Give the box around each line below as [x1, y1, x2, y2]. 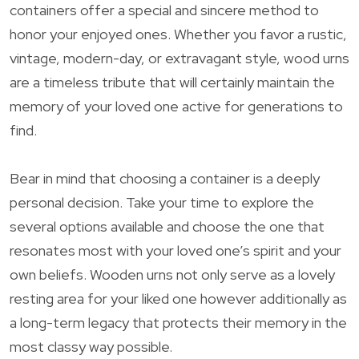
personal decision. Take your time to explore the [10, 192, 314, 212]
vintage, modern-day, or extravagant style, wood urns [10, 48, 349, 67]
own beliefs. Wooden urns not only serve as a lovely [10, 264, 335, 284]
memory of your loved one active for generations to [10, 96, 343, 115]
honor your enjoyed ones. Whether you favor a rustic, [10, 24, 347, 43]
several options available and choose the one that [10, 216, 325, 236]
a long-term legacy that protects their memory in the [10, 313, 347, 332]
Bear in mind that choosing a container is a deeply [10, 168, 320, 188]
